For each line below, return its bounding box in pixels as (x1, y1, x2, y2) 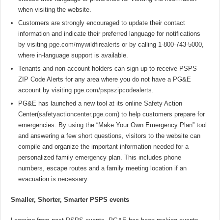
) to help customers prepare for (117, 110, 205, 118)
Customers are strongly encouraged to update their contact (18, 19, 186, 27)
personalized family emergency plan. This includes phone (18, 154, 182, 162)
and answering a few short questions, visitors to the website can (18, 132, 201, 140)
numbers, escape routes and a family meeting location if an (18, 165, 187, 172)
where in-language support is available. (18, 52, 129, 59)
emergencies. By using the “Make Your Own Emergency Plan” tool (18, 121, 207, 129)
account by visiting (18, 86, 74, 94)
